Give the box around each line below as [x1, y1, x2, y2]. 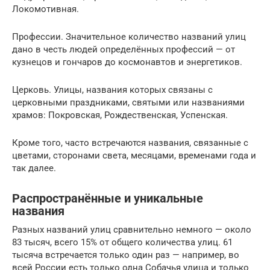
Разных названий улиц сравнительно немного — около [12, 224, 251, 235]
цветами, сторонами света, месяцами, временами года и [12, 149, 256, 161]
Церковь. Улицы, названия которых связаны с [12, 84, 213, 95]
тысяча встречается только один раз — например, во [12, 249, 239, 260]
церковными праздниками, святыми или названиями [12, 96, 245, 108]
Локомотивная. [12, 3, 79, 14]
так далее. [12, 162, 56, 174]
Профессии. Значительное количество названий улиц [12, 31, 246, 42]
